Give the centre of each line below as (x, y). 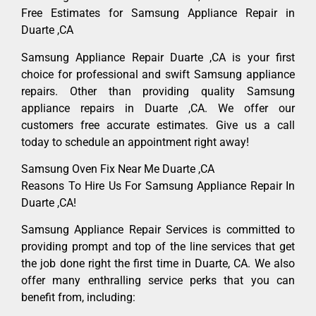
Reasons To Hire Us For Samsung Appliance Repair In (158, 186)
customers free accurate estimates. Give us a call (158, 125)
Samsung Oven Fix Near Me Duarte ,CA (118, 169)
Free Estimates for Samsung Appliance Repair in (158, 13)
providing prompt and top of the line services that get (158, 247)
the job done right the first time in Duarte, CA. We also (158, 264)
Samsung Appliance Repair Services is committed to (158, 230)
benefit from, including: (78, 298)
